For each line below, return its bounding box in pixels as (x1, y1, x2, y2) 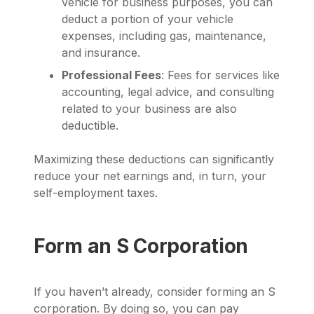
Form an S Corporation (34, 234, 249, 259)
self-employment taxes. (34, 186, 158, 200)
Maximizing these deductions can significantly (34, 152, 274, 167)
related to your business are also (62, 102, 237, 116)
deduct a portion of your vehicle (62, 12, 233, 27)
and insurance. (62, 46, 140, 60)
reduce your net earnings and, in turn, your (34, 169, 266, 184)
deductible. (62, 118, 118, 133)
